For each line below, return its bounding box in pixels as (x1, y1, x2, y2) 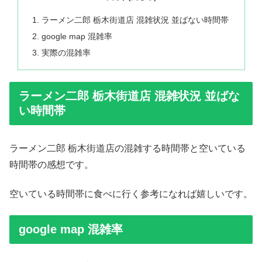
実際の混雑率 (41, 47, 91, 57)
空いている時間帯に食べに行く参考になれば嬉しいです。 (9, 189, 253, 199)
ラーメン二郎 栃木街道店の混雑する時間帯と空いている (9, 143, 246, 153)
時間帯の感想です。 (9, 159, 94, 170)
